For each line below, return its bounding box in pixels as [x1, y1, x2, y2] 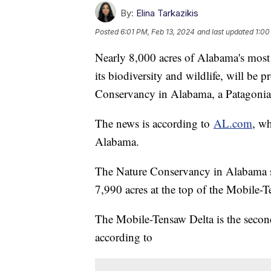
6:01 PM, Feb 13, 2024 [120, 27, 195, 37]
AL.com [214, 116, 252, 131]
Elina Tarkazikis [136, 7, 198, 19]
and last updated [197, 27, 253, 37]
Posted [95, 27, 120, 37]
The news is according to [95, 116, 214, 131]
